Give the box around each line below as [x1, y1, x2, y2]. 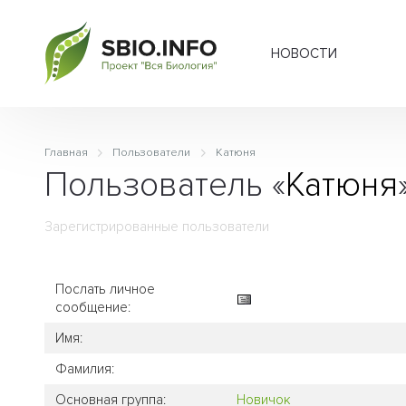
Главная [44, 145, 88, 159]
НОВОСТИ [271, 45, 337, 62]
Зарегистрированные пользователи [44, 218, 269, 236]
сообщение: [55, 298, 130, 315]
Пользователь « [44, 164, 285, 207]
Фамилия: [55, 360, 114, 377]
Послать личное [55, 280, 155, 297]
